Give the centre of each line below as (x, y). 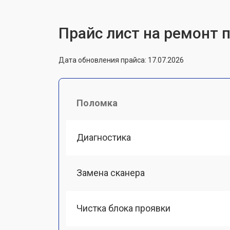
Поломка (97, 103)
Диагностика (104, 137)
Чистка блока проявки (123, 208)
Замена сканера (111, 172)
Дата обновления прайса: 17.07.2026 (121, 60)
